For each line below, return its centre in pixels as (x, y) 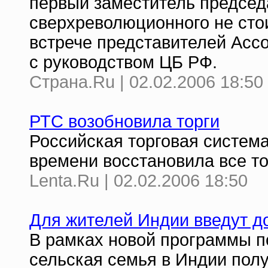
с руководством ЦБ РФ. (123, 62)
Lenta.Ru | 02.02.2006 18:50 (138, 181)
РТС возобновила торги (124, 121)
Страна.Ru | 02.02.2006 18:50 (146, 82)
